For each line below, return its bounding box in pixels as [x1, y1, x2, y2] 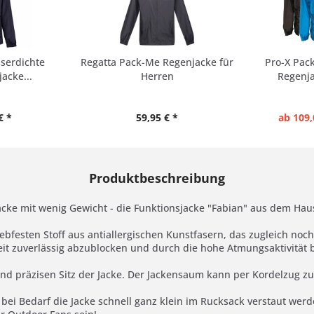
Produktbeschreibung [89, 169, 225, 186]
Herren [140, 69, 174, 83]
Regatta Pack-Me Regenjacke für [81, 55, 233, 69]
